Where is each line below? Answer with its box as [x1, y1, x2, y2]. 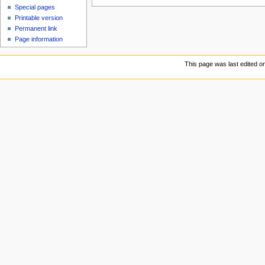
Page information [15, 35, 63, 43]
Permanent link [15, 25, 58, 33]
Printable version [15, 14, 63, 22]
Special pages [15, 4, 56, 11]
